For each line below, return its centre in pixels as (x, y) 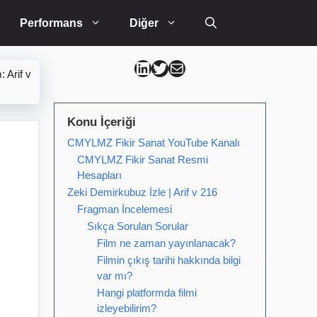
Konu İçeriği (102, 122)
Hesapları (99, 175)
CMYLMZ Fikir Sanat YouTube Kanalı (154, 143)
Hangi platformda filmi (147, 293)
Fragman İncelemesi (125, 209)
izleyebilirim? (127, 308)
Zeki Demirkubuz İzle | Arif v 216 (142, 192)
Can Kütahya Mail (183, 67)
